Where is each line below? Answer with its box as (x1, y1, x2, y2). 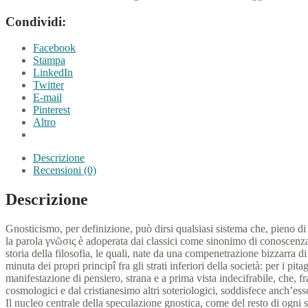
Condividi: (5, 14, 66, 29)
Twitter (33, 79, 64, 91)
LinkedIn (33, 67, 73, 79)
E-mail (33, 91, 62, 104)
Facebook (33, 42, 76, 54)
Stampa (33, 54, 65, 67)
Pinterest (33, 104, 70, 116)
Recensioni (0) (33, 164, 96, 177)
